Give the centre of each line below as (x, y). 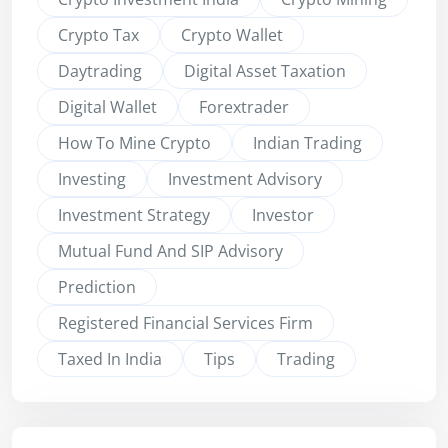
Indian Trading (307, 143)
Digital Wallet (107, 107)
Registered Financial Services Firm (185, 323)
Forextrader (244, 107)
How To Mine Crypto (134, 143)
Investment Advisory (245, 179)
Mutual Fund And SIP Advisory (170, 251)
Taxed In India (110, 359)
